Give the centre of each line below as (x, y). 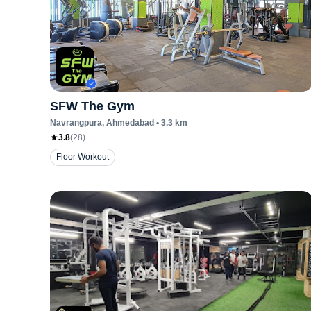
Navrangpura (76, 123)
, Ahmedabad (128, 123)
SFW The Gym (92, 106)
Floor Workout (83, 157)
